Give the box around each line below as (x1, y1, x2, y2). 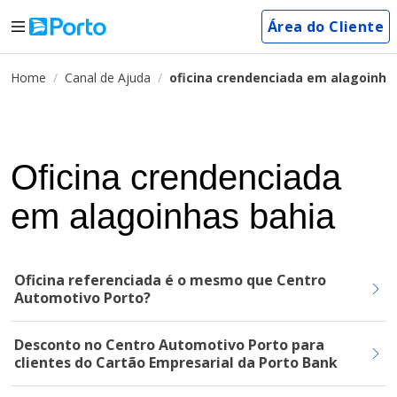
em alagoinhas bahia (11, 197, 335, 236)
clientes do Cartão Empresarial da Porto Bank (14, 353, 338, 372)
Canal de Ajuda (65, 69, 151, 86)
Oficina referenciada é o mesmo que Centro (14, 270, 326, 290)
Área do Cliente (268, 17, 384, 36)
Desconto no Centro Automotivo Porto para (14, 335, 324, 354)
